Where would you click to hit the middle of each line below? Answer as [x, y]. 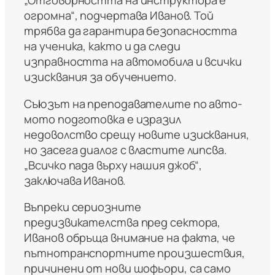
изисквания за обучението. [100, 77]
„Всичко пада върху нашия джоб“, [113, 165]
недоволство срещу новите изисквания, [137, 134]
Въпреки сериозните [83, 207]
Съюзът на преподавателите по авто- [133, 103]
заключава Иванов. [75, 180]
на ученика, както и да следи [102, 46]
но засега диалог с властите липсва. [126, 149]
